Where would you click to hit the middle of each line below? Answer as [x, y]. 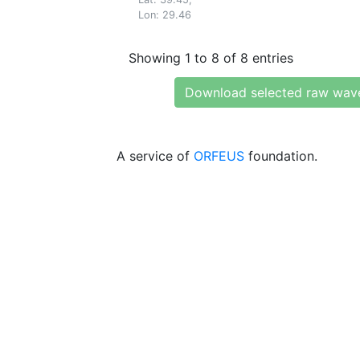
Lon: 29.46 [165, 15]
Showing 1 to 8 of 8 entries [211, 57]
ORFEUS [219, 156]
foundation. [281, 156]
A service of [155, 156]
